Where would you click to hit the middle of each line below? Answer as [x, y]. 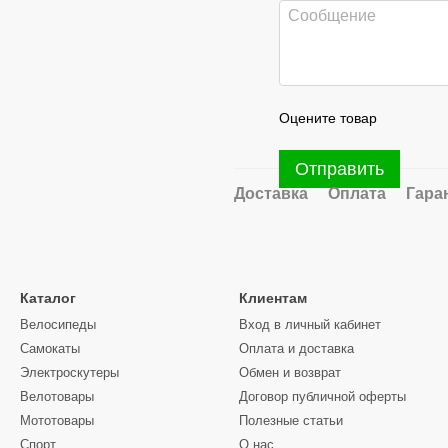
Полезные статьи [291, 420]
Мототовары [57, 420]
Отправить [339, 169]
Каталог [48, 298]
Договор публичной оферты [322, 396]
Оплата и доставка [296, 348]
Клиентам [273, 298]
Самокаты [50, 348]
